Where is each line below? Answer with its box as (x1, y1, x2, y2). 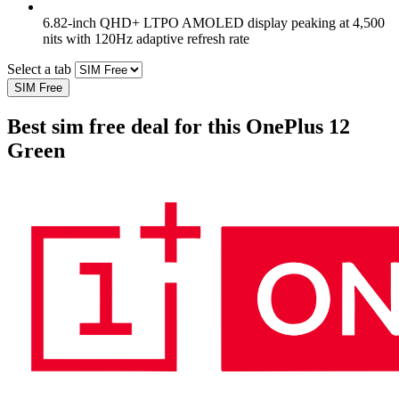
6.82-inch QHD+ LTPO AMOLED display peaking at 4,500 (43, 14, 385, 30)
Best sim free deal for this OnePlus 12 (7, 114, 350, 138)
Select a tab (7, 61, 71, 77)
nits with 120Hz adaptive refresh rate (43, 30, 249, 46)
